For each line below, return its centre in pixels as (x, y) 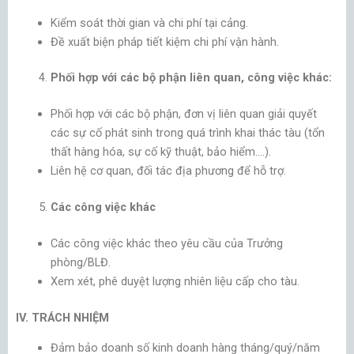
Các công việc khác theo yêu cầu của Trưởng (166, 244)
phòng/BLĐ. (80, 263)
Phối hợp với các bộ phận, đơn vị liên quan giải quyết (183, 114)
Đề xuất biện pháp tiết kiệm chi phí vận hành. (164, 41)
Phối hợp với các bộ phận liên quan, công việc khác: (191, 78)
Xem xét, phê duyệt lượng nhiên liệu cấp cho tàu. (175, 282)
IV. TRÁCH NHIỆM (62, 317)
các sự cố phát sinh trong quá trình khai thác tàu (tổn (187, 133)
